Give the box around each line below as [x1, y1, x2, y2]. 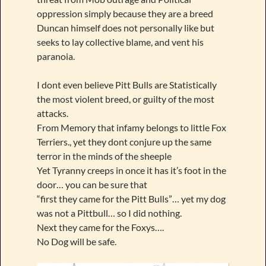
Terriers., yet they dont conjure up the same [36, 136, 211, 148]
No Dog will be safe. [36, 236, 116, 248]
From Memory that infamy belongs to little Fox [36, 122, 226, 134]
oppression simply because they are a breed [36, 8, 213, 20]
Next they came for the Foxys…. [36, 221, 164, 233]
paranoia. [36, 50, 75, 62]
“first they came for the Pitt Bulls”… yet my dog [36, 193, 226, 205]
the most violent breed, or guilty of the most [36, 93, 214, 105]
